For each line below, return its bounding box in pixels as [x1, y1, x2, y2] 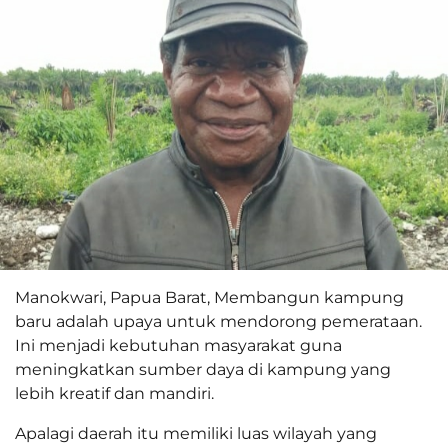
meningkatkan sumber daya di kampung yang [15, 360, 391, 380]
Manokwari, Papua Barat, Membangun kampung [15, 288, 404, 308]
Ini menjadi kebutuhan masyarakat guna [15, 336, 342, 356]
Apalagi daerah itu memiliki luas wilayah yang [15, 424, 377, 444]
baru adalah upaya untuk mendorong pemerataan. [15, 312, 422, 332]
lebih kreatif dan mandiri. [15, 384, 214, 404]
